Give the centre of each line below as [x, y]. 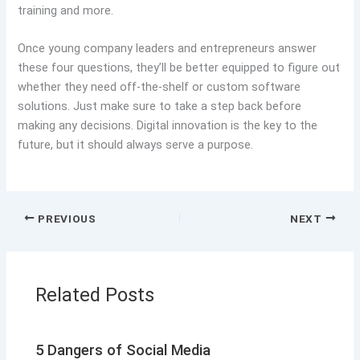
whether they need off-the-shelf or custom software [160, 87]
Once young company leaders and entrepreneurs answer [168, 49]
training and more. [66, 10]
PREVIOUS [65, 218]
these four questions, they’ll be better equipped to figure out [179, 68]
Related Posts [95, 295]
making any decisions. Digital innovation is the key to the [168, 126]
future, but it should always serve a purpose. [136, 145]
